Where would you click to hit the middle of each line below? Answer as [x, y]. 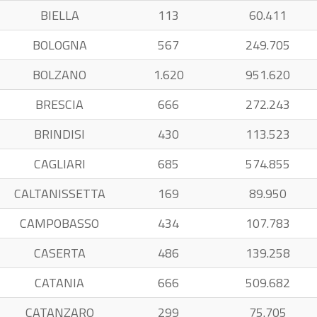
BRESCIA [59, 104]
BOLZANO [59, 75]
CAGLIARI [59, 164]
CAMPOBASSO [59, 223]
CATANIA [59, 283]
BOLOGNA [59, 45]
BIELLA [59, 15]
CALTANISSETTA [59, 194]
